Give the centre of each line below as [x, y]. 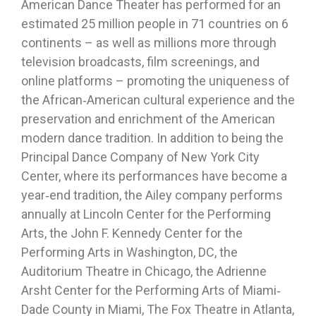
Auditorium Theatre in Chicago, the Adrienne [144, 272]
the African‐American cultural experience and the [158, 100]
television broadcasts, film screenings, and [140, 62]
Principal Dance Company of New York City [140, 157]
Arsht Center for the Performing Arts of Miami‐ [151, 291]
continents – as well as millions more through [149, 43]
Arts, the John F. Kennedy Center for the [132, 233]
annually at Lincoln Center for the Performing [146, 214]
